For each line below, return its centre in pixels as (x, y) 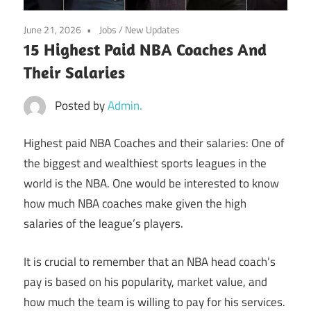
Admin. (125, 105)
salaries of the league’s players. (103, 224)
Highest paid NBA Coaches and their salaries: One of (154, 143)
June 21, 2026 (52, 29)
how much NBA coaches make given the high (135, 204)
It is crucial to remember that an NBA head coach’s (150, 261)
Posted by (81, 105)
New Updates (152, 29)
